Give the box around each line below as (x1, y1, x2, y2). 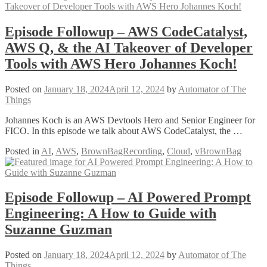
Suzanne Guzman (5, 222, 112, 238)
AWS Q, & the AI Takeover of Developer (5, 39, 253, 55)
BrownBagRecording (81, 145, 162, 156)
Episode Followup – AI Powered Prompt (5, 190, 251, 206)
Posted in (5, 145, 41, 156)
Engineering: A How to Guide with (5, 206, 216, 222)
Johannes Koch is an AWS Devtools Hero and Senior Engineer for (5, 114, 255, 125)
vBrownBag (195, 145, 241, 156)
